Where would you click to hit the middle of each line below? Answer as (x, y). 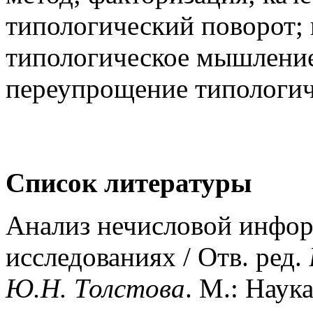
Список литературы (129, 182)
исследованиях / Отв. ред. (157, 256)
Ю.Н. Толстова (95, 288)
